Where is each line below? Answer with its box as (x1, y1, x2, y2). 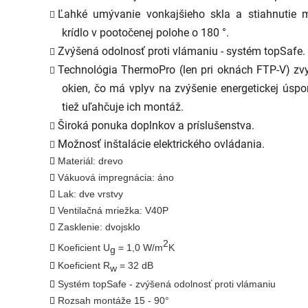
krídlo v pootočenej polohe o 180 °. (62, 25, 229, 39)
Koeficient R (58, 260, 110, 272)
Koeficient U (58, 241, 110, 253)
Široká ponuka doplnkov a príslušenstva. (58, 118, 254, 132)
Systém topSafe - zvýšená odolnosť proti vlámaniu (58, 278, 276, 290)
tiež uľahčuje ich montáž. (62, 100, 184, 113)
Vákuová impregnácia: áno (58, 171, 174, 183)
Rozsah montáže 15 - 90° (58, 295, 169, 307)
